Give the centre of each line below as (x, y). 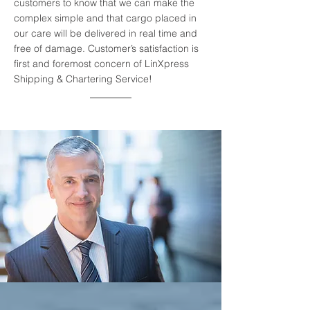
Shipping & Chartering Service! (83, 79)
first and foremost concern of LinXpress (101, 64)
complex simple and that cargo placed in (105, 18)
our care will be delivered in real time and (106, 33)
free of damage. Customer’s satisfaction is (106, 48)
